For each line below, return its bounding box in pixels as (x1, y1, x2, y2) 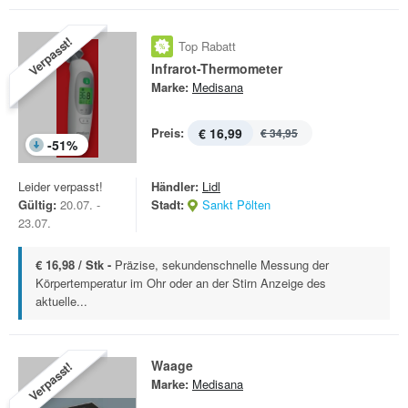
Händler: (151, 178, 199, 195)
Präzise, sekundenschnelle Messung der (115, 256, 329, 273)
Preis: (151, 124, 184, 141)
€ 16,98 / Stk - (36, 256, 115, 273)
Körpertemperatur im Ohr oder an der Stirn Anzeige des (36, 274, 326, 291)
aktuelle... (36, 292, 87, 310)
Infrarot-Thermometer (151, 59, 282, 77)
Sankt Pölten (202, 196, 270, 213)
